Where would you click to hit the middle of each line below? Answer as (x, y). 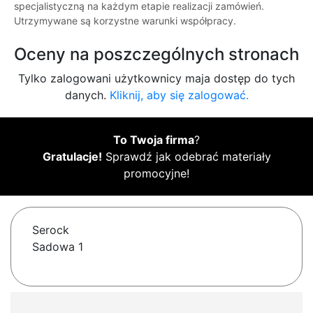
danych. (87, 95)
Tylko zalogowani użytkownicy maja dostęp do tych (156, 79)
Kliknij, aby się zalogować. (179, 95)
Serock (51, 230)
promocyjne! (156, 174)
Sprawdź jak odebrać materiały (186, 157)
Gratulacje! (72, 157)
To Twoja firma (154, 140)
